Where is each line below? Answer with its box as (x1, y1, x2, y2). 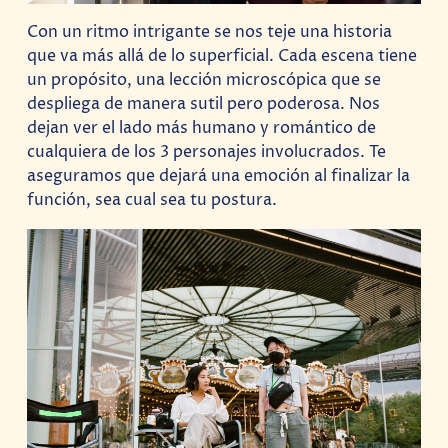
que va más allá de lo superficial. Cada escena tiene (27, 45, 418, 68)
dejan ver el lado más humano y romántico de (27, 117, 377, 140)
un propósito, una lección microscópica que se (27, 69, 382, 92)
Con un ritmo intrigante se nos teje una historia (27, 21, 393, 44)
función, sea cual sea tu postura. (27, 189, 278, 212)
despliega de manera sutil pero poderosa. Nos (27, 93, 381, 116)
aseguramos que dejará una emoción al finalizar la (27, 165, 411, 188)
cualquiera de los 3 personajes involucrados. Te (27, 141, 387, 164)
